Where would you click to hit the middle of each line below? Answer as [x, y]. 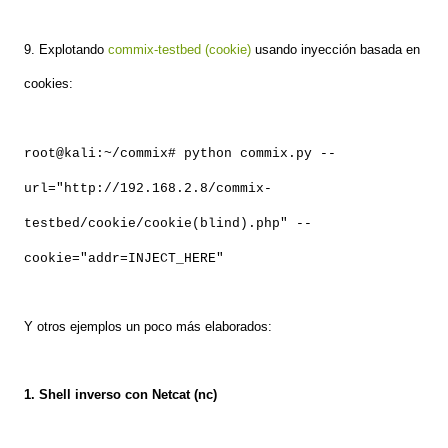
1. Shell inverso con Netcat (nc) [120, 395]
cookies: [48, 84]
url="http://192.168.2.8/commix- [148, 189]
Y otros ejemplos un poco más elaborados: [148, 327]
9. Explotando [66, 50]
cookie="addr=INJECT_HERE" [124, 259]
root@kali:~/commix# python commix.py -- [180, 154]
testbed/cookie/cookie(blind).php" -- [168, 224]
